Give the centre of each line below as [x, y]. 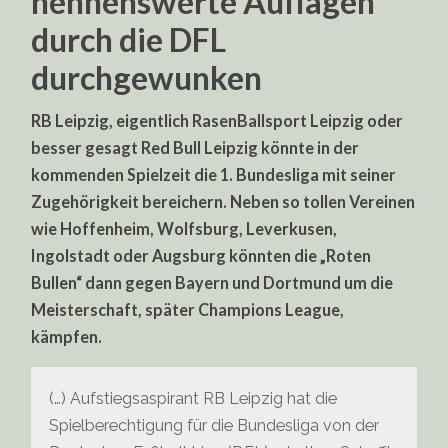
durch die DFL [129, 39]
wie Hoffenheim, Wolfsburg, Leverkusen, [184, 228]
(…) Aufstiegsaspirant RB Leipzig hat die [193, 399]
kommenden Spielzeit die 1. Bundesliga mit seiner [214, 174]
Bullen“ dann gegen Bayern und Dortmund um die [212, 282]
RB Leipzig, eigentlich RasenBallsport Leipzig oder [217, 120]
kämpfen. [67, 336]
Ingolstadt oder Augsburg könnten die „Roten [201, 255]
